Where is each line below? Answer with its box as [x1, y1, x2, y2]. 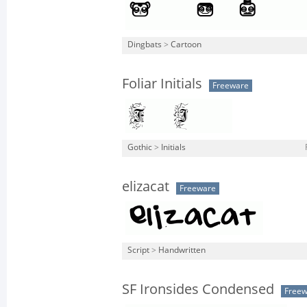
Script [127, 245, 149, 255]
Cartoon [171, 40, 201, 49]
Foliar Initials [122, 75, 202, 92]
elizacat [122, 178, 169, 195]
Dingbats [127, 40, 162, 49]
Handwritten [158, 245, 206, 255]
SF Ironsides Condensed [122, 281, 274, 297]
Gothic [127, 143, 152, 152]
